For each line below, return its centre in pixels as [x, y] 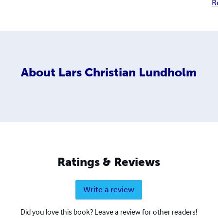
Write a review [109, 189]
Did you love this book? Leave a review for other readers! [109, 211]
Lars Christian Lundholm [128, 73]
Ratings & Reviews [109, 162]
